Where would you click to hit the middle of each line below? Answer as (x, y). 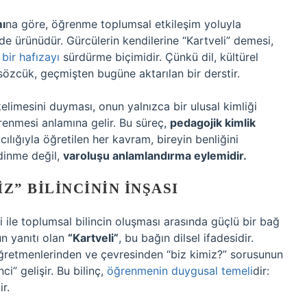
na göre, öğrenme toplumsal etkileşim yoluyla (123, 24)
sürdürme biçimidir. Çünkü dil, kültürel (159, 57)
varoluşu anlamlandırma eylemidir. (155, 156)
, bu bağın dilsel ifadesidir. (186, 238)
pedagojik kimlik (213, 123)
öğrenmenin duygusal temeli (180, 271)
